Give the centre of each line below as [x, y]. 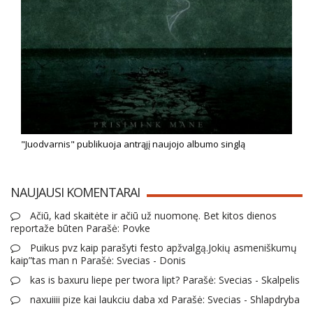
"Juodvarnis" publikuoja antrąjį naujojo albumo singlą [133, 144]
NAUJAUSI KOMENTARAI [75, 192]
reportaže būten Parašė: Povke [80, 228]
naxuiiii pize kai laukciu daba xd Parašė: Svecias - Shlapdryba [163, 300]
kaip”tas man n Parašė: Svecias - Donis [98, 261]
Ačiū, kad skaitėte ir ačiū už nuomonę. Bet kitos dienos [152, 216]
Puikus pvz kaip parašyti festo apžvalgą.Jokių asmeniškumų [162, 248]
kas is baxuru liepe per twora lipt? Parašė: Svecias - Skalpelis [163, 280]
